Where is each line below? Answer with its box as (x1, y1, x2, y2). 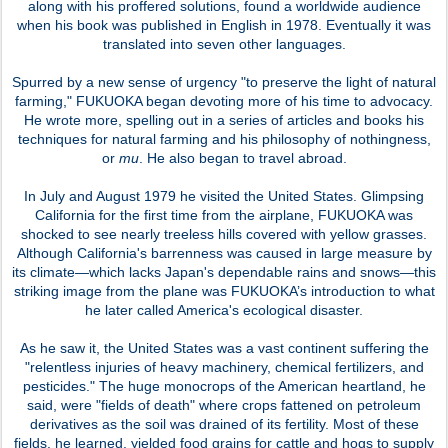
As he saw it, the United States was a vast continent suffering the (19, 339, 429, 356)
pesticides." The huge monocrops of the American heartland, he (22, 377, 426, 394)
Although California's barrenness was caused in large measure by (16, 244, 432, 261)
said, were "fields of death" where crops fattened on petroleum (27, 396, 421, 413)
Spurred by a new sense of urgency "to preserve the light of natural (12, 73, 436, 90)
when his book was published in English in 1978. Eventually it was (17, 16, 431, 33)
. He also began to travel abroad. (138, 149, 347, 166)
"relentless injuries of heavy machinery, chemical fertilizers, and (24, 358, 424, 375)
